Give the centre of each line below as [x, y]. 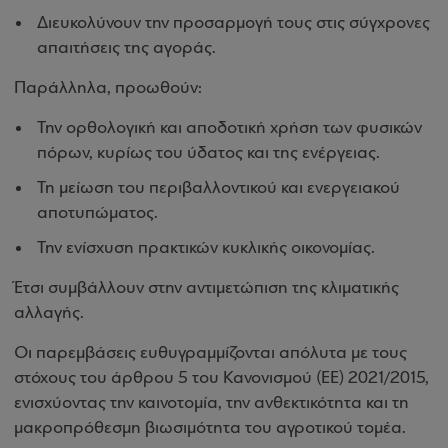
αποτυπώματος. [97, 213]
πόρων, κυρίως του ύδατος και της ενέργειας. [208, 153]
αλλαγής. [49, 313]
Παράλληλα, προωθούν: [108, 88]
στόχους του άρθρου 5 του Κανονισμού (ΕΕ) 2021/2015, [221, 378]
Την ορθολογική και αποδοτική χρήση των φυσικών [229, 128]
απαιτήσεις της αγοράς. [126, 48]
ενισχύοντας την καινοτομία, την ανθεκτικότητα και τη [211, 403]
